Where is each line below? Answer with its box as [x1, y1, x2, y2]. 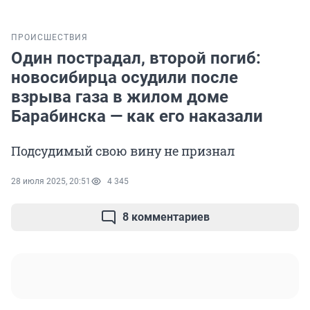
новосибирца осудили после [11, 68, 238, 88]
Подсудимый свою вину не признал [11, 143, 235, 160]
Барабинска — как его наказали [11, 107, 263, 127]
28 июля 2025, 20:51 [11, 176, 91, 187]
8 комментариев [122, 210, 210, 224]
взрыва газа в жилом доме [11, 87, 228, 107]
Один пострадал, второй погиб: [11, 48, 261, 69]
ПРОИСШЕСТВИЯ [11, 33, 88, 43]
